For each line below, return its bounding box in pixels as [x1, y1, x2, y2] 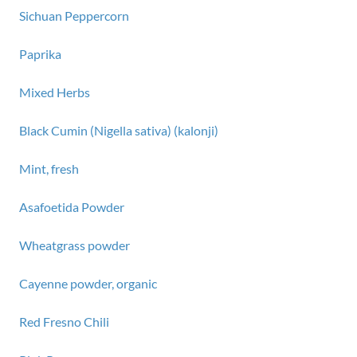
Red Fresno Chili [19, 314, 109, 329]
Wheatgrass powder [19, 237, 130, 253]
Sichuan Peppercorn [19, 8, 129, 23]
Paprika [19, 46, 61, 61]
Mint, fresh [19, 161, 79, 176]
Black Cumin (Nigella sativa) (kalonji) [19, 123, 218, 138]
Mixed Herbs [19, 84, 90, 100]
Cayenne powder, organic [19, 276, 157, 291]
